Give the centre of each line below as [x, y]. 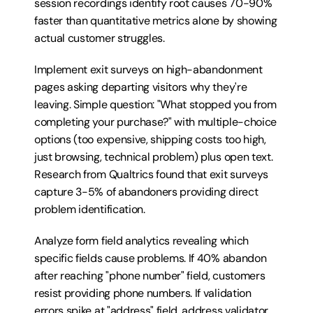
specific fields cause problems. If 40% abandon [151, 258]
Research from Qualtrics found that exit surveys [151, 174]
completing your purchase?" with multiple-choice [155, 122]
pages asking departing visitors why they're [141, 87]
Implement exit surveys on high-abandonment [148, 70]
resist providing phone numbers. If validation [143, 293]
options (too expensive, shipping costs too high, [150, 139]
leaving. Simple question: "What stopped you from [155, 104]
